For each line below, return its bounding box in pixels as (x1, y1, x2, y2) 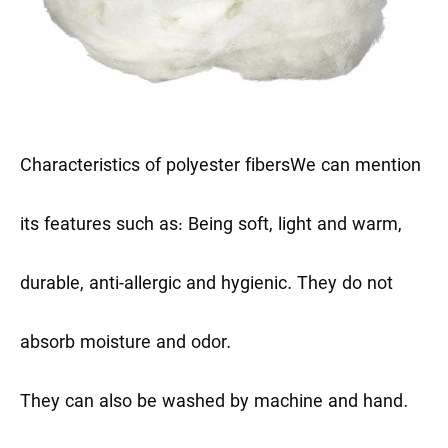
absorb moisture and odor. (20, 332, 231, 356)
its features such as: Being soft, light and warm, (20, 214, 402, 238)
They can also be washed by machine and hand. (20, 391, 408, 415)
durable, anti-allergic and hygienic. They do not (20, 273, 393, 297)
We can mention (290, 155, 421, 179)
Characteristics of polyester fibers (20, 155, 290, 179)
